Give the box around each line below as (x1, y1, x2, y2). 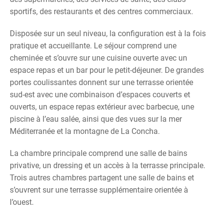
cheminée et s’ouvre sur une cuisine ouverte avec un (10, 53, 187, 63)
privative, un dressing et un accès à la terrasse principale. (10, 161, 205, 170)
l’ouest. (10, 197, 34, 207)
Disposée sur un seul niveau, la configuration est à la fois (10, 29, 206, 38)
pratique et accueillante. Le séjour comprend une (10, 41, 176, 50)
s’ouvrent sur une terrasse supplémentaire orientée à (10, 185, 188, 195)
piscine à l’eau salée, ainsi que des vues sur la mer (10, 114, 182, 124)
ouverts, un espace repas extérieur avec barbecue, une (10, 102, 194, 111)
